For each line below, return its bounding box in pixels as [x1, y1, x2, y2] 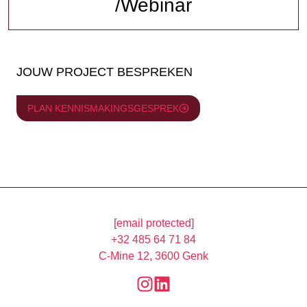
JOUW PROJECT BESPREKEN [16, 64, 193, 79]
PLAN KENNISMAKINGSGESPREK [27, 102, 180, 114]
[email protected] [113, 217, 194, 230]
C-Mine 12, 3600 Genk [99, 250, 208, 262]
